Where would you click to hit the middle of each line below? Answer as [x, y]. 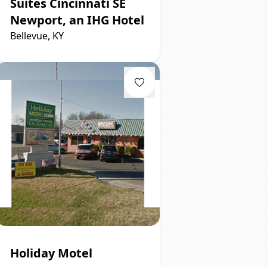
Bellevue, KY [37, 35]
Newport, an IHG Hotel [77, 20]
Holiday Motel [51, 253]
